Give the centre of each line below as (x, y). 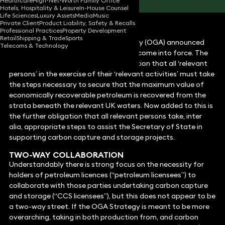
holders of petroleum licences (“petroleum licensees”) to (102, 175)
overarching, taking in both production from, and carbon (103, 217)
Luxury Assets (56, 16)
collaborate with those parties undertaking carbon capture (108, 186)
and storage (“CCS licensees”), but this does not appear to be (112, 196)
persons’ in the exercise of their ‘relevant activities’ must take (111, 74)
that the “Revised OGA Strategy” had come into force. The (108, 53)
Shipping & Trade (41, 38)
